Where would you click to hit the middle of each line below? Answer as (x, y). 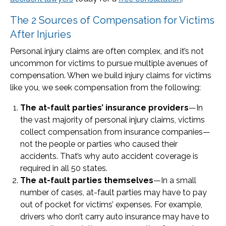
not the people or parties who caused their (99, 144)
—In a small (175, 180)
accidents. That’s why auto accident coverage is (109, 156)
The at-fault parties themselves (87, 180)
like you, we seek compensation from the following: (105, 88)
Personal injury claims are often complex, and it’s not (107, 51)
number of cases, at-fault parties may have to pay (114, 192)
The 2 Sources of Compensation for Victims (112, 20)
